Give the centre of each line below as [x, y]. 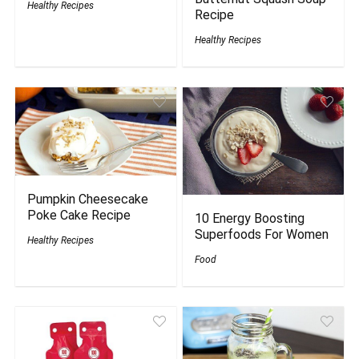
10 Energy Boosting [250, 218]
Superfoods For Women [262, 234]
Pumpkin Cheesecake [88, 200]
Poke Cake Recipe [79, 216]
